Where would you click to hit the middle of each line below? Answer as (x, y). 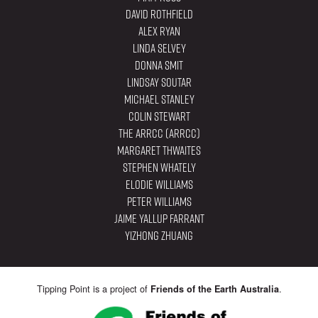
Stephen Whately (159, 168)
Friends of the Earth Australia (214, 289)
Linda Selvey (159, 49)
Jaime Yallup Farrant (159, 219)
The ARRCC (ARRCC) (159, 134)
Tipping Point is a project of (93, 289)
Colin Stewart (159, 117)
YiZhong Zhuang (159, 236)
